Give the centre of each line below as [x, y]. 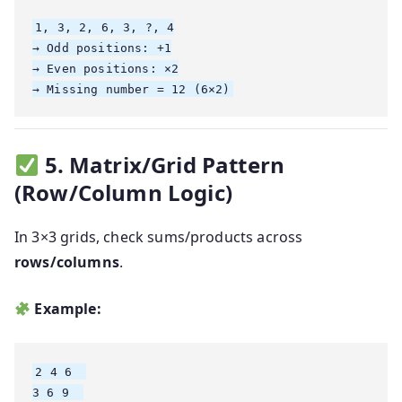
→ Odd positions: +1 [102, 48]
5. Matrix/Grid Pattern [165, 165]
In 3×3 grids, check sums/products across [159, 237]
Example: [68, 309]
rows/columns [67, 262]
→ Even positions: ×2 [106, 68]
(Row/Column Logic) [123, 193]
